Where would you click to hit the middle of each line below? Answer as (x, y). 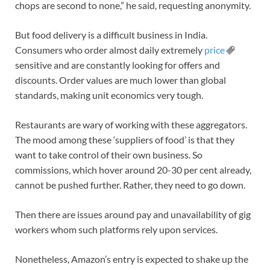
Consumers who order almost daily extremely (110, 49)
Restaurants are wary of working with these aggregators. (131, 124)
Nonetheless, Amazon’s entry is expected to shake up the (132, 259)
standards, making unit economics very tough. (109, 95)
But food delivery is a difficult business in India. (111, 34)
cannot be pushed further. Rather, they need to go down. (130, 184)
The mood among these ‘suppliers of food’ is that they (125, 139)
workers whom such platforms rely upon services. (116, 229)
